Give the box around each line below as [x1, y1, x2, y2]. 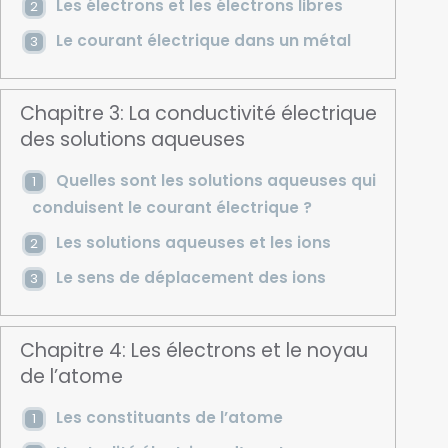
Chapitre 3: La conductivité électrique [20, 100, 378, 128]
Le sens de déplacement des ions [55, 267, 326, 289]
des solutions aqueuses [20, 126, 246, 154]
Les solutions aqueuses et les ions [55, 232, 331, 254]
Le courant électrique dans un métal [55, 29, 351, 51]
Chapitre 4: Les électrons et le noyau [20, 337, 369, 365]
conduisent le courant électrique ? [31, 197, 312, 219]
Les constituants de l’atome [55, 407, 283, 429]
